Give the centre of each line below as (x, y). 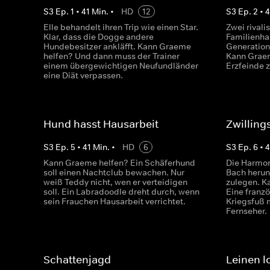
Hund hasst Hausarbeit (101, 124)
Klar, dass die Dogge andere (99, 37)
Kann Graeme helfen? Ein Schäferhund (119, 163)
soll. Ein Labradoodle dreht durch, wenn (121, 192)
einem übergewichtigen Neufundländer (121, 66)
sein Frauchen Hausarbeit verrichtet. (115, 201)
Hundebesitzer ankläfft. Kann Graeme (117, 46)
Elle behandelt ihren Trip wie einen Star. (121, 27)
